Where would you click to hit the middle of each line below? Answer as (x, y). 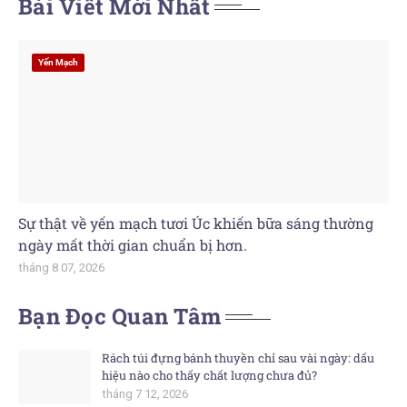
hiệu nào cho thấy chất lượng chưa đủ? (209, 375)
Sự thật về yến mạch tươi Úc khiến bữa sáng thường (196, 223)
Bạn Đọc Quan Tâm (119, 316)
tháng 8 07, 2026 (62, 268)
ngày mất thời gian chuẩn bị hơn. (133, 245)
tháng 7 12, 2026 (145, 394)
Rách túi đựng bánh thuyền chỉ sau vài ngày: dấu (238, 358)
